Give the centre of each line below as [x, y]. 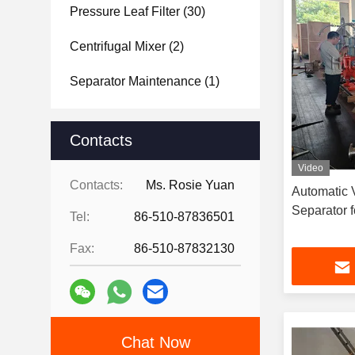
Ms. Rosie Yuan [190, 185]
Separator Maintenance [136, 81]
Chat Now [155, 342]
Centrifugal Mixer [118, 46]
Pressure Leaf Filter [125, 11]
